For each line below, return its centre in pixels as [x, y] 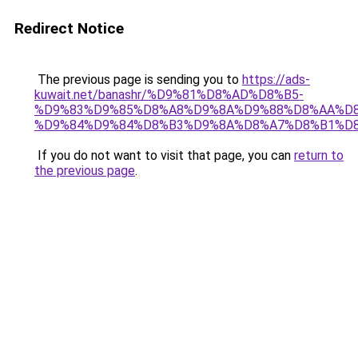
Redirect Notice [69, 28]
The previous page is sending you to [138, 80]
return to [319, 155]
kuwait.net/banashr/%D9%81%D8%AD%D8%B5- [169, 95]
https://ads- [276, 80]
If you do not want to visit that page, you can [164, 155]
